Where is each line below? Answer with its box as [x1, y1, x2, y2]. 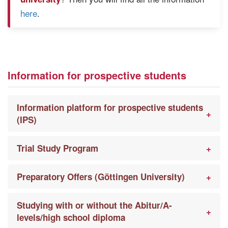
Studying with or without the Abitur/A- [17, 198, 172, 211]
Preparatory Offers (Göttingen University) [17, 170, 185, 183]
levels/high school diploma [17, 211, 125, 223]
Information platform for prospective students [17, 101, 203, 113]
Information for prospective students [8, 67, 186, 82]
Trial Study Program [17, 141, 98, 154]
